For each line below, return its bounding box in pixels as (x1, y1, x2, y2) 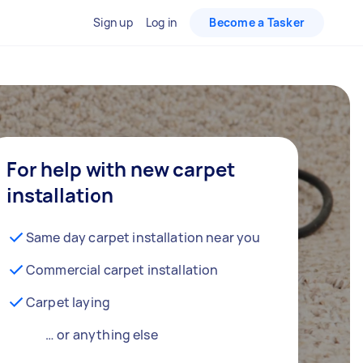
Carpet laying (26, 293, 110, 311)
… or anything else (45, 326, 158, 344)
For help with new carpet (6, 156, 235, 182)
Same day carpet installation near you (26, 228, 261, 246)
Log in (145, 15, 177, 30)
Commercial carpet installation (26, 261, 219, 279)
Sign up (93, 15, 133, 30)
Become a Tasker (209, 15, 305, 30)
